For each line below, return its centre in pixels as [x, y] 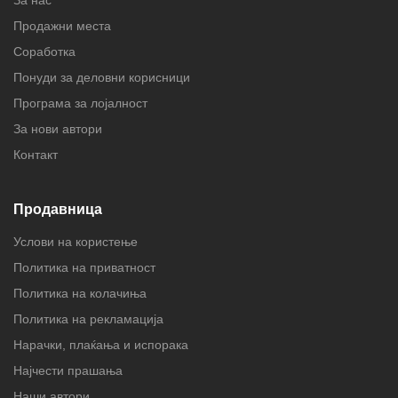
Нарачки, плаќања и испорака [101, 345]
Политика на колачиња [80, 294]
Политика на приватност [84, 268]
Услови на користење [76, 242]
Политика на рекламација [88, 319]
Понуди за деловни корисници [102, 78]
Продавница [58, 210]
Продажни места [62, 26]
